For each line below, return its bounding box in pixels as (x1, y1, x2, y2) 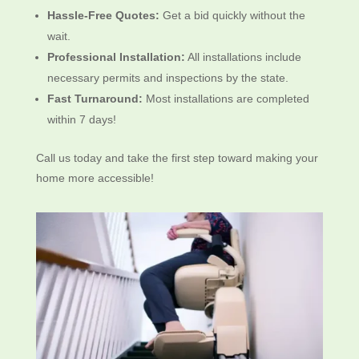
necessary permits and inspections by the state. (46, 71, 288, 85)
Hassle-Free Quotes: (46, 9, 159, 22)
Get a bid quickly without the (159, 9, 305, 22)
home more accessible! (35, 171, 154, 185)
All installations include (184, 50, 301, 64)
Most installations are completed (142, 92, 309, 106)
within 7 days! (46, 113, 116, 127)
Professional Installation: (46, 50, 185, 64)
